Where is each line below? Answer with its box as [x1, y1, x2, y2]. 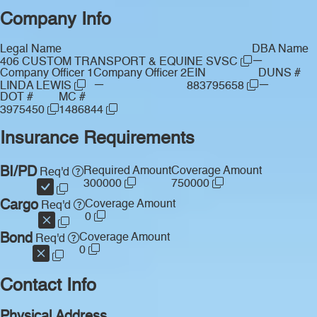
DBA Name [252, 43, 309, 55]
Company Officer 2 [93, 67, 187, 79]
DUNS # [258, 67, 301, 79]
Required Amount [83, 166, 171, 178]
